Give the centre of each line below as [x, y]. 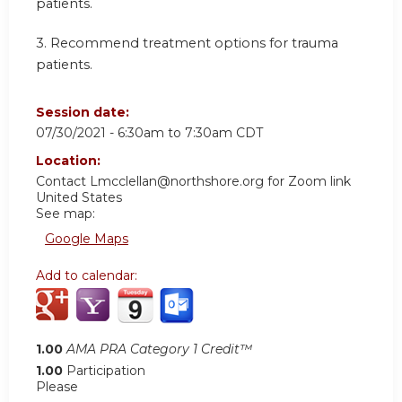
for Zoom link [307, 182]
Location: [70, 161]
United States [79, 198]
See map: [66, 214]
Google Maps [87, 239]
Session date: [84, 113]
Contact [63, 182]
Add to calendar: [88, 276]
